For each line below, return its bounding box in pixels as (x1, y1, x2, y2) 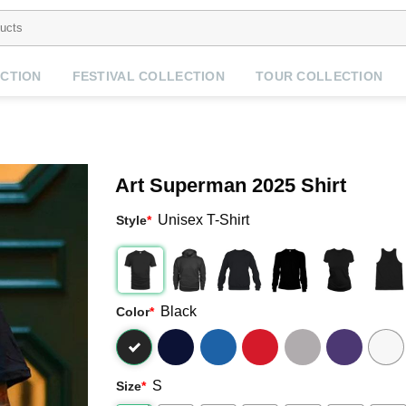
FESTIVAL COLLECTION (72, 69, 225, 83)
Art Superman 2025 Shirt (115, 174, 346, 197)
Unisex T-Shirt (158, 212, 250, 227)
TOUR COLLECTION (255, 69, 383, 83)
